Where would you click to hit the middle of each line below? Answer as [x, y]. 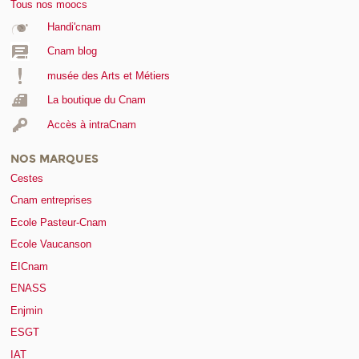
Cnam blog [72, 51]
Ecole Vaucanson [51, 244]
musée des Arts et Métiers [108, 75]
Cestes [27, 178]
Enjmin [26, 310]
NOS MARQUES [54, 159]
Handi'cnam [74, 26]
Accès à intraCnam [91, 124]
